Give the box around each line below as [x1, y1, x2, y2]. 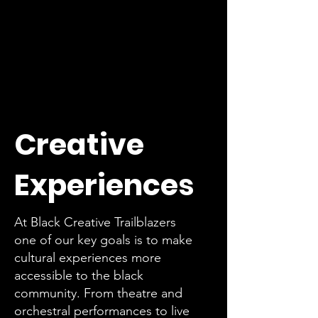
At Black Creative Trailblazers [14, 214, 176, 231]
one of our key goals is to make [14, 232, 192, 248]
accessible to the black [14, 268, 143, 284]
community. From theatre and [14, 285, 182, 302]
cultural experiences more [14, 250, 161, 266]
